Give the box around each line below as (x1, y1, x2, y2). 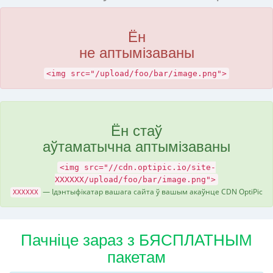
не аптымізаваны (79, 44, 194, 61)
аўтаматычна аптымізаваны (43, 138, 230, 155)
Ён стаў (111, 122, 162, 139)
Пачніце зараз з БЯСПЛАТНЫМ (21, 230, 252, 249)
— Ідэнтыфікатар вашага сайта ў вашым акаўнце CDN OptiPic (41, 186, 263, 196)
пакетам (107, 247, 166, 266)
